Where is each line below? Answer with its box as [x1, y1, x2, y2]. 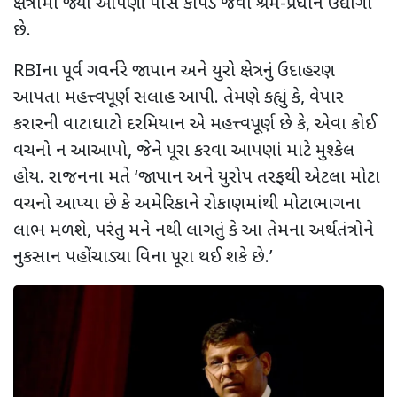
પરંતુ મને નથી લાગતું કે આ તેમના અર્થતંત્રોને [96, 219, 374, 243]
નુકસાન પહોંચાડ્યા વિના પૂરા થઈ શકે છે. [13, 245, 269, 269]
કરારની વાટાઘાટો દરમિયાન [13, 113, 185, 136]
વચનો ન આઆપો [13, 139, 128, 163]
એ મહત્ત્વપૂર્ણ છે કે [190, 113, 306, 136]
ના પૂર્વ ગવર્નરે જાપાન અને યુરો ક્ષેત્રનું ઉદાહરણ [42, 59, 335, 83]
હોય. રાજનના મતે [13, 166, 130, 190]
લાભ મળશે [13, 219, 87, 243]
